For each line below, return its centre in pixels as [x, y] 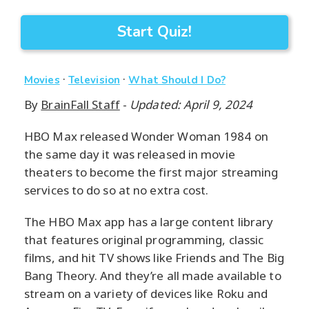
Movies [42, 80]
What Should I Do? [177, 80]
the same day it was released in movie [130, 154]
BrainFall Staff [80, 105]
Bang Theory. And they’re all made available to [153, 276]
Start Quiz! [154, 32]
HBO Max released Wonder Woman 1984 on [146, 137]
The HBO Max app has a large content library [149, 222]
